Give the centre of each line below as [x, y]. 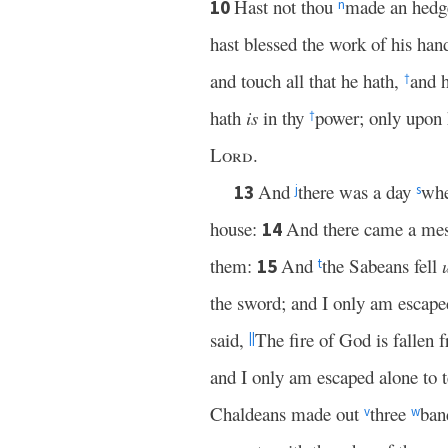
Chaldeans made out [287, 413]
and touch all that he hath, [307, 80]
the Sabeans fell [382, 265]
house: [236, 228]
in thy [283, 117]
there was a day [357, 191]
